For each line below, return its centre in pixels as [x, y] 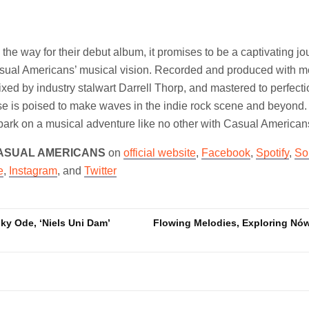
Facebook [226, 152]
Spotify [272, 152]
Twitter [100, 170]
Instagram [33, 170]
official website [160, 152]
